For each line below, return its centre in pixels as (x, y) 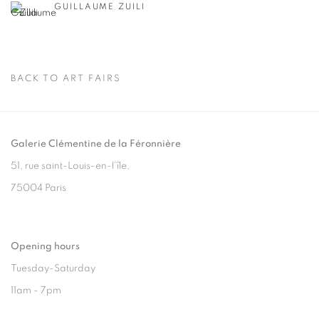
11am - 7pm (36, 291)
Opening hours (45, 247)
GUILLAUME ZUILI (100, 7)
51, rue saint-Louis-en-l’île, (70, 166)
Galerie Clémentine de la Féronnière (96, 144)
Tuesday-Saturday (53, 269)
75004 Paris (38, 188)
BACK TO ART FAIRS (66, 79)
